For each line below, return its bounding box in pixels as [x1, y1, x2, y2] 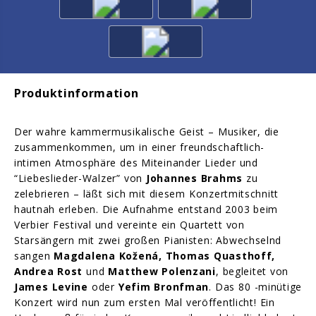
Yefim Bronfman [118, 279, 209, 293]
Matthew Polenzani [108, 264, 216, 278]
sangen [14, 248, 54, 262]
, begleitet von [215, 264, 289, 278]
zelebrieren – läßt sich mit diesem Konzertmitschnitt [14, 186, 279, 200]
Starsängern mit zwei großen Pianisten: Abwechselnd [14, 233, 282, 247]
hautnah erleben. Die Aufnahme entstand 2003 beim [14, 202, 279, 216]
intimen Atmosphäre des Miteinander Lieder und [14, 155, 258, 169]
